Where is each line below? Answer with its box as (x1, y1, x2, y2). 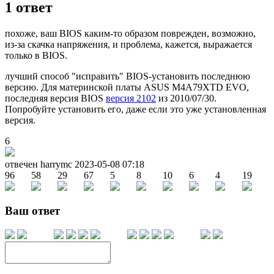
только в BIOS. (5, 50, 67, 61)
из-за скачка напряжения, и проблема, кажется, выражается (5, 39, 252, 50)
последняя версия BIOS (5, 92, 106, 103)
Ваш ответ (5, 204, 60, 218)
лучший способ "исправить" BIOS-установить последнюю (5, 70, 250, 81)
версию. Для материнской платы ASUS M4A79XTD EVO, (5, 81, 249, 92)
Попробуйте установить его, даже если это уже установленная (5, 103, 266, 114)
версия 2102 (106, 92, 156, 103)
